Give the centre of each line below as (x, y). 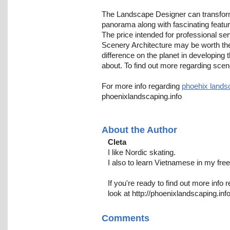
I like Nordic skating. (142, 152)
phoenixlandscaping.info (142, 97)
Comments (126, 218)
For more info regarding (142, 86)
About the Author (139, 130)
